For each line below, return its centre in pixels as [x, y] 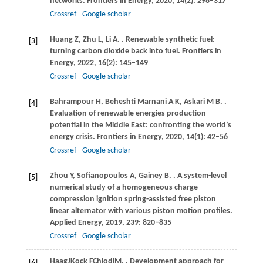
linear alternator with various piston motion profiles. [141, 211]
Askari [194, 102]
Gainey [150, 176]
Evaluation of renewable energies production [128, 113]
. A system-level [200, 176]
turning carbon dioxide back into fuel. [116, 51]
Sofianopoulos [102, 176]
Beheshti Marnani [136, 102]
